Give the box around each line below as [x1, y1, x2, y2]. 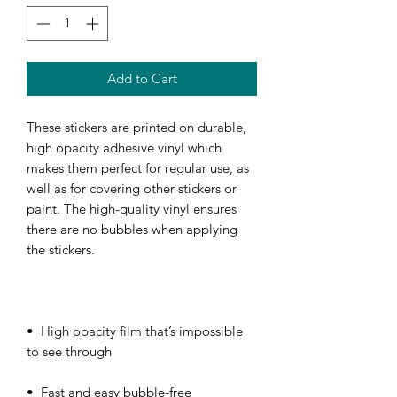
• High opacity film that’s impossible [27, 322, 243, 339]
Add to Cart [106, 69, 177, 87]
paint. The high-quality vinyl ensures [27, 199, 237, 217]
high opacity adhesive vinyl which [27, 138, 222, 156]
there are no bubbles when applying [27, 220, 237, 237]
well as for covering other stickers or [27, 179, 237, 197]
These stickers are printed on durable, [27, 118, 246, 136]
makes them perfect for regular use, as [27, 159, 249, 176]
